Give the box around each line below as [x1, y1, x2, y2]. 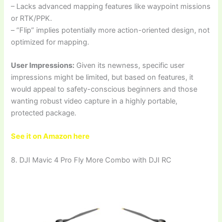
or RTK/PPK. [11, 13, 53, 23]
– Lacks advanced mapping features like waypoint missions [11, 1, 211, 11]
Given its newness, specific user [74, 60, 185, 70]
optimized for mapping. [11, 37, 90, 47]
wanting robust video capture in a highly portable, [11, 96, 178, 106]
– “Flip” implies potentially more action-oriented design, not [11, 25, 210, 35]
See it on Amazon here [11, 132, 90, 141]
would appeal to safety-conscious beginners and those [11, 84, 198, 94]
